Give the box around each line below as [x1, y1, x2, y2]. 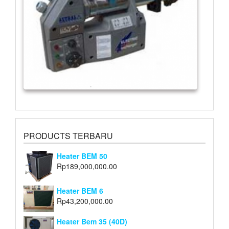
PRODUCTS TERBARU [24, 130, 113, 142]
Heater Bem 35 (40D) [57, 216, 127, 226]
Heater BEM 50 [57, 151, 107, 162]
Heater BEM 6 [57, 186, 103, 196]
